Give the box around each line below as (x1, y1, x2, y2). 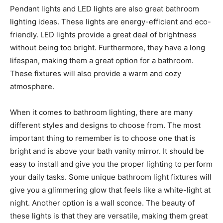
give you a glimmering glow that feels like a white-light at (10, 185, 211, 195)
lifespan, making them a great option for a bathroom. (10, 56, 194, 66)
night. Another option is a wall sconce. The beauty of (10, 198, 195, 208)
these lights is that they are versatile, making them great (10, 211, 208, 221)
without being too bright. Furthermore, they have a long (10, 43, 205, 53)
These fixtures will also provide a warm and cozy (10, 69, 181, 79)
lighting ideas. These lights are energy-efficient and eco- (10, 17, 211, 27)
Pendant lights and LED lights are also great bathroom (10, 4, 199, 14)
